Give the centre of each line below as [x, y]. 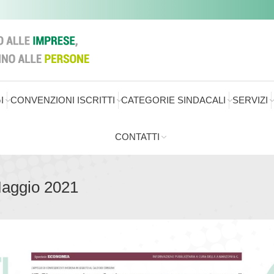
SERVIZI [250, 100]
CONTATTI [137, 137]
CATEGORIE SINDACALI [174, 100]
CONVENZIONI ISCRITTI [62, 100]
